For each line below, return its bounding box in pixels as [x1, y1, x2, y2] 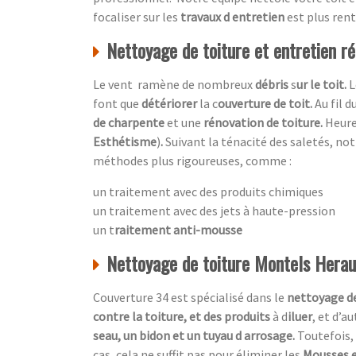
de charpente [93, 114, 167, 130]
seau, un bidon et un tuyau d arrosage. [93, 327, 297, 343]
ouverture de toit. [218, 95, 315, 111]
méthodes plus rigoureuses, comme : [93, 152, 292, 168]
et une [167, 114, 203, 130]
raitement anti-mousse [114, 221, 242, 238]
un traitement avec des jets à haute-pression [93, 202, 335, 219]
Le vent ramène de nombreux [93, 75, 255, 92]
